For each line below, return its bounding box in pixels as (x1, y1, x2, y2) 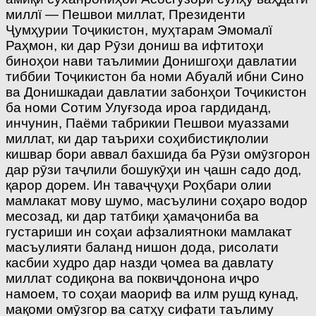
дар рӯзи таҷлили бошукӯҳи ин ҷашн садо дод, (6, 162, 301, 178)
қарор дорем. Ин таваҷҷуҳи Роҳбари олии (6, 178, 272, 193)
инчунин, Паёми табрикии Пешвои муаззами (6, 116, 289, 131)
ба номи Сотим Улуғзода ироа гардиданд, (6, 100, 271, 116)
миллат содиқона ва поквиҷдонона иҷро (6, 271, 260, 286)
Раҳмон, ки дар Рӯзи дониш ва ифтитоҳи (6, 38, 264, 54)
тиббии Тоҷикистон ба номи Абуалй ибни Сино (6, 69, 304, 85)
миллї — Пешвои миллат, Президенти (6, 7, 245, 23)
